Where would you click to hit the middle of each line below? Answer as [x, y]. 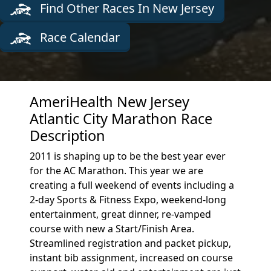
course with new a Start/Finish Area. [112, 229]
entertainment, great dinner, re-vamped [121, 214]
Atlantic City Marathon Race [121, 119]
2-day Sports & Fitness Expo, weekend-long [128, 200]
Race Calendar [78, 37]
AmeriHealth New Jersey [110, 102]
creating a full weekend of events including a [132, 185]
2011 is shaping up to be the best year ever [128, 156]
